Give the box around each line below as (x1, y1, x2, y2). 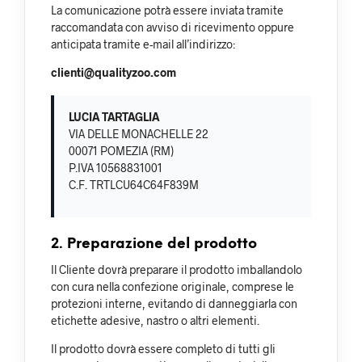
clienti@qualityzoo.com (51, 65, 176, 79)
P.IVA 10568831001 (69, 160, 162, 175)
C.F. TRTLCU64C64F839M (69, 177, 199, 192)
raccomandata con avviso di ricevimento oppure (51, 19, 294, 34)
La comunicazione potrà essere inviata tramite (51, 2, 284, 17)
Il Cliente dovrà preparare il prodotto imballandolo (51, 262, 302, 276)
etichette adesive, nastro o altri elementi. (51, 313, 259, 327)
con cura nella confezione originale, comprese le (51, 279, 294, 293)
